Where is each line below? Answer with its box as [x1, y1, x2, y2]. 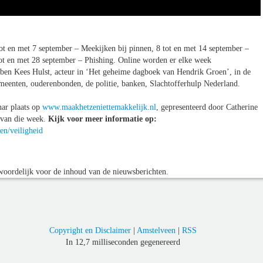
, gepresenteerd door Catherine [156, 102, 258, 112]
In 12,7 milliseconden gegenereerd [65, 237, 180, 247]
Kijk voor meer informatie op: [48, 114, 157, 123]
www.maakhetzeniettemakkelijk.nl [42, 102, 156, 112]
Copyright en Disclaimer [49, 225, 131, 235]
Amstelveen [136, 225, 176, 235]
